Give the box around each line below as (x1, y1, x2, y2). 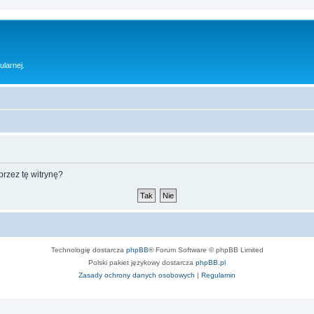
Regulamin (201, 271, 235, 279)
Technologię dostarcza (50, 246, 126, 254)
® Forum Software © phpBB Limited (148, 246, 264, 254)
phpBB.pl (196, 259, 226, 266)
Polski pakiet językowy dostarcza (88, 259, 196, 266)
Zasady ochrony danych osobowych (78, 271, 195, 279)
